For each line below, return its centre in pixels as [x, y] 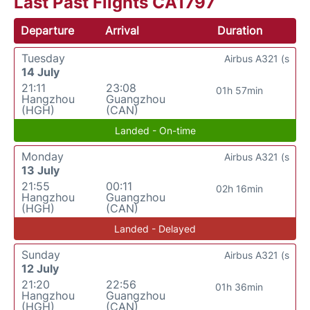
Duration [239, 31]
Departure [47, 31]
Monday [43, 157]
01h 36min [239, 287]
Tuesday [43, 58]
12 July [40, 269]
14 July [40, 72]
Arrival [122, 31]
